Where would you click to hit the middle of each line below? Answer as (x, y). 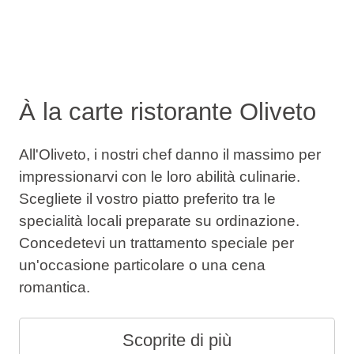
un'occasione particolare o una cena (142, 265)
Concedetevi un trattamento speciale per (156, 243)
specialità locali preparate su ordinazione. (159, 221)
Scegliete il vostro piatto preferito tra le (147, 199)
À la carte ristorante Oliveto (167, 111)
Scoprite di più (177, 340)
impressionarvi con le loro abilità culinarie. (159, 177)
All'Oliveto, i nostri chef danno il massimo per (169, 155)
